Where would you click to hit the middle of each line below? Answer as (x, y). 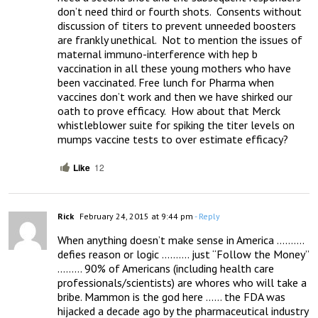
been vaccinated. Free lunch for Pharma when (166, 83)
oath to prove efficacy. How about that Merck (169, 111)
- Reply (207, 216)
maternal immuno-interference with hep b (158, 54)
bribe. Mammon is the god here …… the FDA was (171, 297)
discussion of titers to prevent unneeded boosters (177, 26)
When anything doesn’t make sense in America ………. (181, 240)
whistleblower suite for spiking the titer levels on (176, 125)
